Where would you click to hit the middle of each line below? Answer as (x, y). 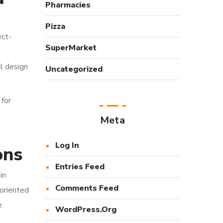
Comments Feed (87, 188)
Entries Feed (80, 167)
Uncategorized (74, 69)
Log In (67, 145)
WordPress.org (86, 210)
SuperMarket (71, 48)
